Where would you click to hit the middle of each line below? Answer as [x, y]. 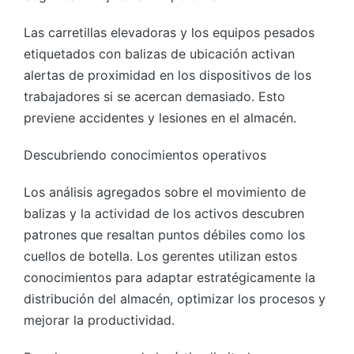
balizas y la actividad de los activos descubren [164, 213]
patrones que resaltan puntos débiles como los [164, 234]
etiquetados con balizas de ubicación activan [159, 53]
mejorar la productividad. [99, 320]
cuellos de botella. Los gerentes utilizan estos [160, 256]
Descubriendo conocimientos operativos [145, 154]
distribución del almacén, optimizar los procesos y [175, 298]
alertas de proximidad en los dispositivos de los [168, 75]
